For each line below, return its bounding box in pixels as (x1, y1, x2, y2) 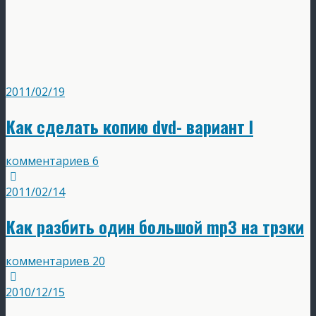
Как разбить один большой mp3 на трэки (6, 213, 304, 239)
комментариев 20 (6, 253, 105, 269)
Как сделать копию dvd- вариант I (6, 113, 253, 139)
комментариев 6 (6, 152, 99, 169)
